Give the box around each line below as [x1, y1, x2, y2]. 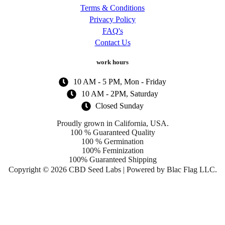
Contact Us [94, 38, 131, 47]
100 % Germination [81, 137, 144, 146]
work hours [96, 58, 129, 66]
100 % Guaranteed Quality [70, 128, 155, 137]
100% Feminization [81, 146, 144, 155]
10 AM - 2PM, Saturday [81, 89, 158, 98]
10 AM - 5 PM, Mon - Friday [73, 77, 166, 86]
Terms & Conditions [80, 3, 145, 12]
